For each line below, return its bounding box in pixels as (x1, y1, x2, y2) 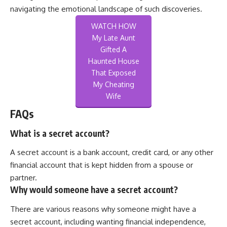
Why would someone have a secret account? (10, 184, 178, 196)
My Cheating (93, 80, 134, 89)
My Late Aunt (92, 33, 135, 43)
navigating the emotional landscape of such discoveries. (10, 4, 202, 14)
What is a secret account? (10, 127, 109, 139)
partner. (10, 173, 37, 183)
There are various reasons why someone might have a (10, 204, 196, 214)
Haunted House (88, 57, 139, 66)
